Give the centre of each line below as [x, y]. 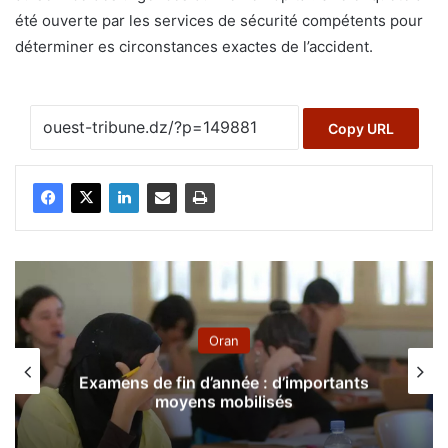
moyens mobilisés [224, 401]
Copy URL [360, 129]
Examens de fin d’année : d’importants [224, 382]
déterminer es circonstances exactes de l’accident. [194, 46]
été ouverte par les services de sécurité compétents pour [219, 20]
